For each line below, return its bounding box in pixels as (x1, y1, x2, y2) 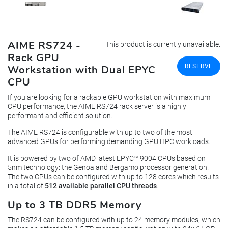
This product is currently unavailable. (105, 40, 220, 48)
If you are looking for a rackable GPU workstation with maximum (8, 93, 210, 102)
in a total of (8, 182, 45, 190)
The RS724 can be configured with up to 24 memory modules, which (8, 216, 220, 224)
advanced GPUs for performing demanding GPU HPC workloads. (8, 137, 210, 146)
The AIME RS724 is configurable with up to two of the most (8, 128, 192, 137)
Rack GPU (8, 50, 60, 65)
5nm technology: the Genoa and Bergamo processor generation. (8, 163, 209, 172)
